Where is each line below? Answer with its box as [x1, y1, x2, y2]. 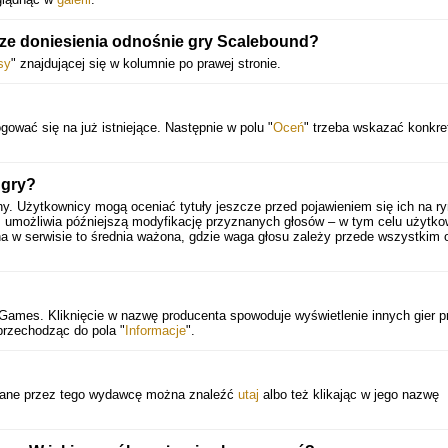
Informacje [125, 323, 186, 338]
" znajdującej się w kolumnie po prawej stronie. [11, 56, 281, 71]
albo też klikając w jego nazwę [259, 387, 439, 402]
